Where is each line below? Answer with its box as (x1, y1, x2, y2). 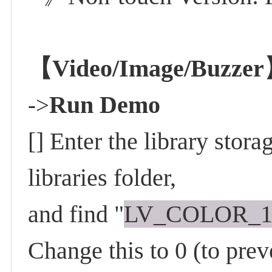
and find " (28, 200, 124, 228)
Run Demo (49, 91, 161, 119)
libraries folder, (28, 164, 177, 192)
